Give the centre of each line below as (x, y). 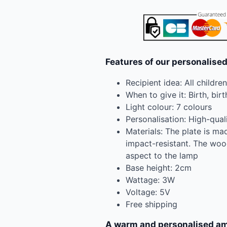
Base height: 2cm (159, 167)
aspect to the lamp (162, 155)
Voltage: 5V (148, 192)
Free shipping (152, 204)
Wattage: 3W (150, 180)
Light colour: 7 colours (169, 107)
